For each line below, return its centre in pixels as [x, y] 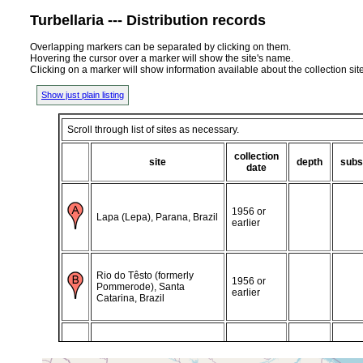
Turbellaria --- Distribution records [148, 20]
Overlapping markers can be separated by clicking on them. [160, 47]
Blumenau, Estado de [144, 345]
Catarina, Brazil [130, 298]
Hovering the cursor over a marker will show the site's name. [162, 58]
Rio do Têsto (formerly [145, 275]
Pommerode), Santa [141, 286]
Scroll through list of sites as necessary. [153, 129]
